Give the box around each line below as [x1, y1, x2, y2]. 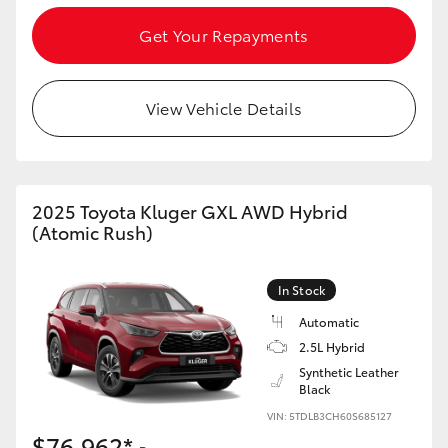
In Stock [278, 281, 325, 298]
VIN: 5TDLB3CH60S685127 [267, 408, 392, 423]
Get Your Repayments [139, 23, 309, 46]
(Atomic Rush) [32, 219, 153, 245]
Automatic [299, 313, 359, 330]
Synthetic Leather [299, 363, 399, 380]
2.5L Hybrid [299, 338, 365, 355]
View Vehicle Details [145, 96, 303, 119]
